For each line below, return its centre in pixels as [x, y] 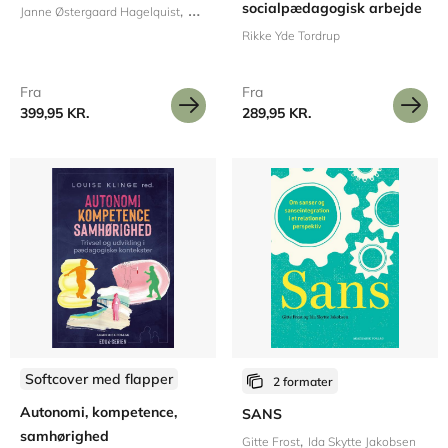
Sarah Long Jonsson [372, 11]
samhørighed [64, 436]
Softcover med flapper [99, 379]
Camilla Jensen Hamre [249, 11]
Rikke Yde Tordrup [291, 35]
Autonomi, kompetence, [98, 412]
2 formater [303, 381]
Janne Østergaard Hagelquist [100, 11]
